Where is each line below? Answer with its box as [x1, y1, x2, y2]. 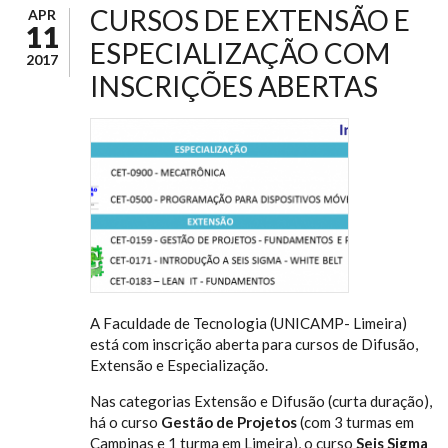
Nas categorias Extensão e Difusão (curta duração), [90, 391, 432, 410]
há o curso [90, 412, 161, 431]
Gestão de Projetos [161, 412, 297, 431]
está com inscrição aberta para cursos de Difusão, [90, 334, 418, 353]
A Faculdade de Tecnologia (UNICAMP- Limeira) [90, 313, 407, 332]
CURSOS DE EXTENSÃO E [90, 3, 410, 37]
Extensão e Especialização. [90, 355, 268, 374]
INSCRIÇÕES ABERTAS [90, 69, 378, 103]
